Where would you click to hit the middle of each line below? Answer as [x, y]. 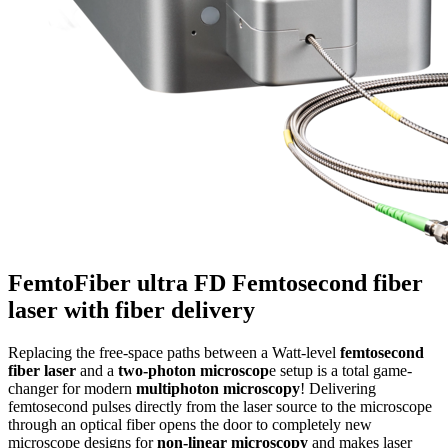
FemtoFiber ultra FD [120, 282]
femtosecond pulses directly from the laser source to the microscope [220, 406]
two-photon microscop [193, 370]
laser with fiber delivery [131, 309]
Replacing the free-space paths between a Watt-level [174, 352]
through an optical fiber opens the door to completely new [190, 424]
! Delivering [338, 388]
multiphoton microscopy [218, 388]
